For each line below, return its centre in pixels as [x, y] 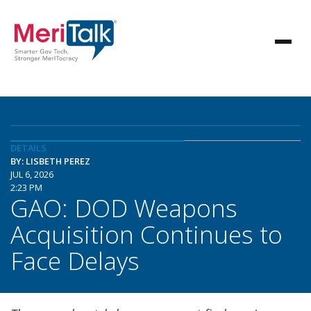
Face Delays [75, 260]
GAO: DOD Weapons [124, 208]
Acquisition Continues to [146, 234]
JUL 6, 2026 [32, 174]
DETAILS [28, 148]
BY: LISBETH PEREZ [50, 161]
